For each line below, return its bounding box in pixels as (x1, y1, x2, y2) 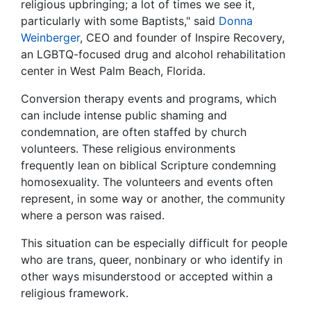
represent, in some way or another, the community (21, 192, 285, 206)
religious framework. (21, 286, 128, 301)
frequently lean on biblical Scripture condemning (21, 158, 276, 173)
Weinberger (21, 31, 80, 45)
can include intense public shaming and (21, 108, 227, 123)
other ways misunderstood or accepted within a (21, 269, 273, 284)
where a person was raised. (21, 208, 165, 223)
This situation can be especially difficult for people (21, 236, 287, 251)
